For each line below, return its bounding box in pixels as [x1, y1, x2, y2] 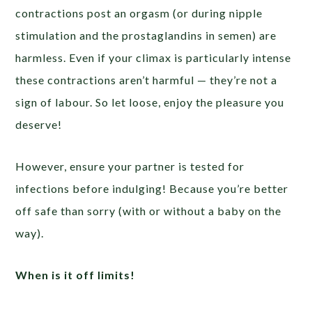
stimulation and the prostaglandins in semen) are [15, 29, 277, 42]
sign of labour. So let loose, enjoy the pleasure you [15, 95, 285, 109]
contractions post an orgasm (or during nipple [15, 6, 263, 19]
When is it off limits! [15, 268, 136, 281]
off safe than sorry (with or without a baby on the [15, 204, 282, 217]
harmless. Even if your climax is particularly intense [15, 51, 292, 64]
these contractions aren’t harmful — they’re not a [15, 73, 278, 86]
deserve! [15, 118, 63, 131]
